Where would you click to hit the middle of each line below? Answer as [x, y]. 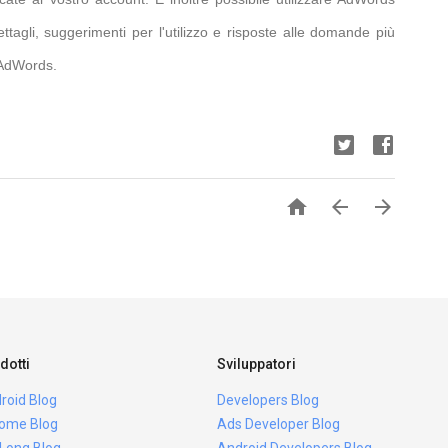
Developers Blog [267, 400]
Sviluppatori [256, 364]
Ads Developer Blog [278, 424]
